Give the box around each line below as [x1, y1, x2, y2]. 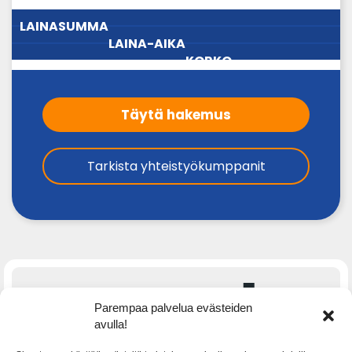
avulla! [94, 317, 127, 331]
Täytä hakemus [121, 105, 231, 125]
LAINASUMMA [18, 23, 105, 39]
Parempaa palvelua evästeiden [94, 300, 252, 314]
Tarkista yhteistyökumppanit [86, 157, 266, 176]
